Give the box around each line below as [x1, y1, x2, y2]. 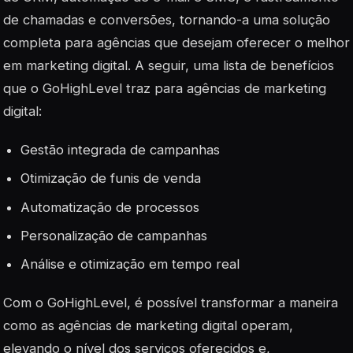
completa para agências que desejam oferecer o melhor [3, 35, 350, 51]
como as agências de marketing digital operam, [3, 318, 293, 334]
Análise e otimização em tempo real [20, 256, 240, 273]
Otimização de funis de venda [20, 170, 202, 187]
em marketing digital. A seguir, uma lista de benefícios [3, 58, 334, 74]
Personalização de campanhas [20, 227, 208, 243]
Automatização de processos [20, 199, 200, 215]
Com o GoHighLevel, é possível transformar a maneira [3, 295, 338, 311]
